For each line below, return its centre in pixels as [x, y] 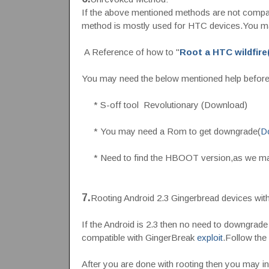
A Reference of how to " [130, 52]
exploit [210, 237]
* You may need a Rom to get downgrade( [171, 131]
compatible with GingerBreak [139, 237]
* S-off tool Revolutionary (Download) [164, 104]
